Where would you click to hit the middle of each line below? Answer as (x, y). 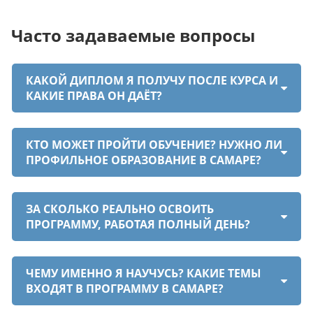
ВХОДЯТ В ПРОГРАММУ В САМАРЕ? (125, 289)
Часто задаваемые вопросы (133, 35)
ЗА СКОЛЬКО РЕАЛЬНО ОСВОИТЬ (120, 209)
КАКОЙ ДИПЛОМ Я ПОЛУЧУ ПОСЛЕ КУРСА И (152, 80)
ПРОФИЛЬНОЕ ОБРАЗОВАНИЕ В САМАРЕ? (144, 160)
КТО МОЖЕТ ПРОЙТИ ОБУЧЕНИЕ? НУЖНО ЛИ (154, 145)
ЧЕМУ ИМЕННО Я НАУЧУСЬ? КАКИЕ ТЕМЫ (144, 273)
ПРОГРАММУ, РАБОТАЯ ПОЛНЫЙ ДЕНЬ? (138, 224)
